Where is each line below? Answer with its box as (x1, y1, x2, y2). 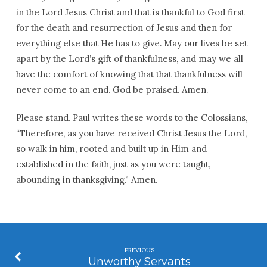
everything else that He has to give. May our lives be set (15, 38, 247, 49)
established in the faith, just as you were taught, (15, 159, 210, 170)
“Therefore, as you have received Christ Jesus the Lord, (15, 128, 247, 139)
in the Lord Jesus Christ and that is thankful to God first (15, 7, 244, 18)
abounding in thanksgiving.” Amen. (15, 174, 157, 185)
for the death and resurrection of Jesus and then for (15, 22, 232, 33)
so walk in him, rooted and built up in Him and (15, 143, 207, 154)
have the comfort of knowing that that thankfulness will (15, 69, 243, 80)
